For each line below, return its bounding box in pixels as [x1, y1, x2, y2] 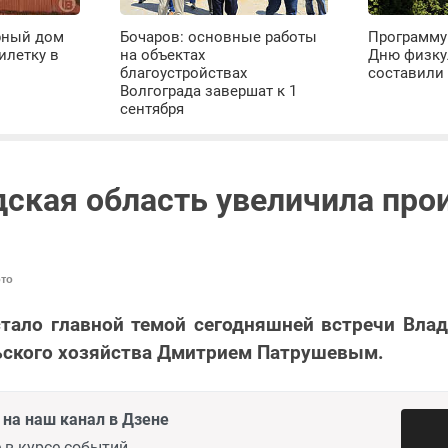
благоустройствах [120, 63, 248, 82]
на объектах [120, 45, 206, 64]
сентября [120, 99, 185, 118]
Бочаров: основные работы [120, 27, 318, 46]
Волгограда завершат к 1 [120, 81, 298, 100]
